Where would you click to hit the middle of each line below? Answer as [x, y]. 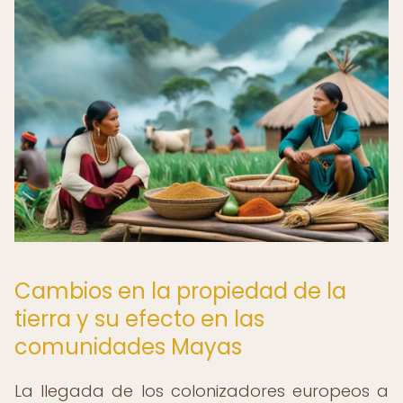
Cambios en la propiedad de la [180, 291]
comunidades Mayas [128, 347]
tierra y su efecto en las [139, 319]
